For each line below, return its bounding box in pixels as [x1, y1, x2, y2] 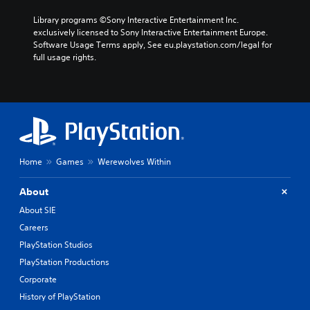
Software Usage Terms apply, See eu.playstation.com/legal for [33, 38, 272, 51]
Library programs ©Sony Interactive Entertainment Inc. [33, 13, 239, 26]
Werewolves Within [98, 155, 171, 167]
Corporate [19, 273, 57, 285]
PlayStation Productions [19, 255, 109, 268]
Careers [19, 221, 48, 233]
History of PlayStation [19, 290, 100, 302]
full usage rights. [33, 51, 96, 63]
